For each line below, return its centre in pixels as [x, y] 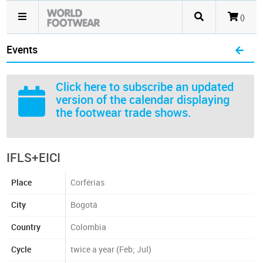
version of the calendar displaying [143, 100]
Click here [81, 87]
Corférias [88, 183]
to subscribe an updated [170, 87]
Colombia [89, 227]
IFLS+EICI [34, 158]
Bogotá [84, 205]
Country [26, 227]
